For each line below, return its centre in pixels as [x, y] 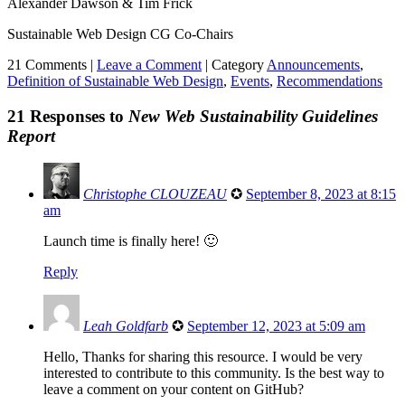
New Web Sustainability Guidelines [253, 116]
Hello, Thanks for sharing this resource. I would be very [203, 357]
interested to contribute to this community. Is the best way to [214, 373]
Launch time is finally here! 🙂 [131, 241]
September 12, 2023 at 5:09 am [276, 326]
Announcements [313, 64]
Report [31, 136]
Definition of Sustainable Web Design [115, 80]
